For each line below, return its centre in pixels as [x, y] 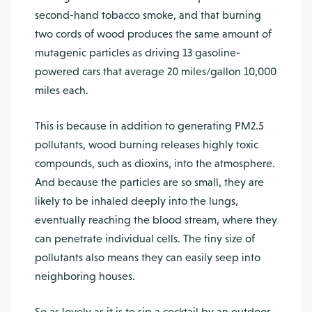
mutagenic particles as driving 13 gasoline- [138, 53]
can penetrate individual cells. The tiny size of [145, 239]
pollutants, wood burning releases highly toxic [147, 145]
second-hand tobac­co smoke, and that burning [148, 15]
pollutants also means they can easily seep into [148, 257]
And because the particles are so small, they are [149, 182]
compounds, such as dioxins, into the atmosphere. [155, 163]
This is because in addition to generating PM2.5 [149, 126]
